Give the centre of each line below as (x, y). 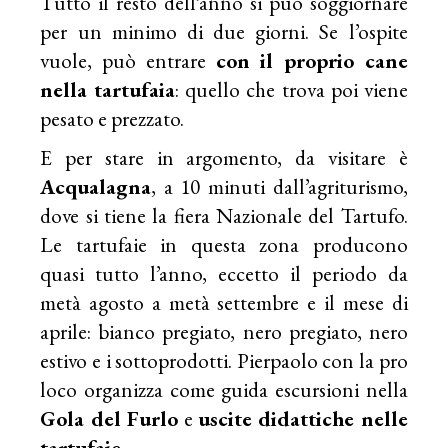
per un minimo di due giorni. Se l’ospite (224, 31)
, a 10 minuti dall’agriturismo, (279, 186)
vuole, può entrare (128, 60)
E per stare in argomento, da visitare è (224, 157)
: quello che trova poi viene (291, 89)
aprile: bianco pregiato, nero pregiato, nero (224, 331)
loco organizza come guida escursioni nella (224, 389)
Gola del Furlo (109, 418)
